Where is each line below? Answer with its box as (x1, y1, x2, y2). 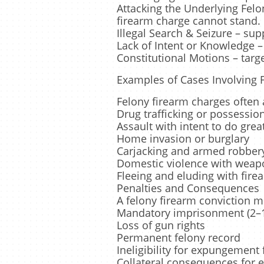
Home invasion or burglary (117, 131, 249, 146)
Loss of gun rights (117, 218, 205, 232)
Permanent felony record (117, 230, 240, 245)
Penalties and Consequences (117, 181, 259, 195)
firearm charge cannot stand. (117, 14, 260, 28)
